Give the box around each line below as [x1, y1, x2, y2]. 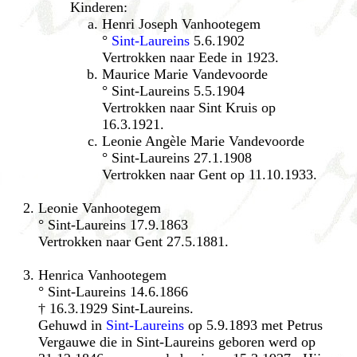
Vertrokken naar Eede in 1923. [102, 49, 279, 65]
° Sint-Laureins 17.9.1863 [38, 216, 188, 233]
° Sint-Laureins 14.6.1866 [38, 283, 188, 300]
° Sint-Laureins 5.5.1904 [102, 82, 245, 99]
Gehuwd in [38, 316, 106, 333]
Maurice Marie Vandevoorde [102, 65, 268, 82]
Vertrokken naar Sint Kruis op [102, 99, 276, 116]
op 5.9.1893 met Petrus [184, 316, 323, 333]
